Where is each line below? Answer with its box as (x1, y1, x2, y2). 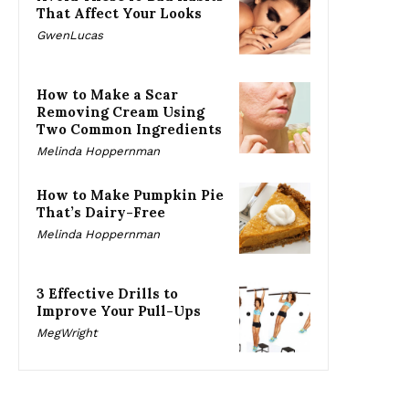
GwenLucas (37, 28, 103, 43)
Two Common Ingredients (37, 121, 222, 139)
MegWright (37, 326, 97, 341)
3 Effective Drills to (37, 285, 178, 303)
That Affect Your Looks (37, 5, 202, 23)
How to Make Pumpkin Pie (37, 186, 224, 204)
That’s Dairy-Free (37, 204, 165, 222)
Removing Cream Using (37, 103, 204, 121)
